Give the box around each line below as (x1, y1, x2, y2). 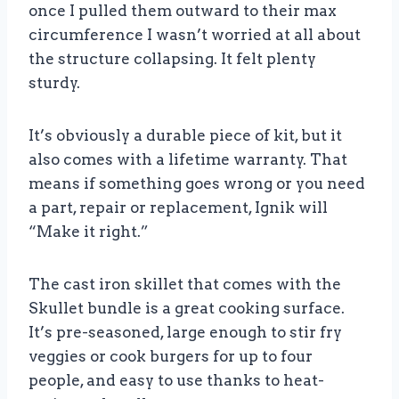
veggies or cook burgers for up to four (28, 347, 313, 366)
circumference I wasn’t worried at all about (28, 26, 361, 45)
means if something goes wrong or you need (28, 175, 365, 193)
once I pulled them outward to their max (28, 2, 337, 20)
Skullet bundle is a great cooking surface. (28, 299, 345, 318)
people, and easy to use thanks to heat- (28, 371, 324, 390)
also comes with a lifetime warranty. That (28, 151, 347, 169)
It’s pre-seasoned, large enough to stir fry (28, 323, 342, 342)
